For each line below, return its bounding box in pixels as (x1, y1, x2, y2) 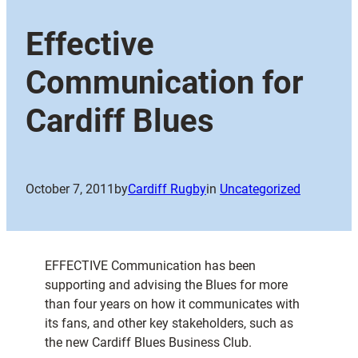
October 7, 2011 (26, 181, 114, 197)
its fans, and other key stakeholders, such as (45, 316, 293, 332)
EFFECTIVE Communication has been (45, 258, 256, 274)
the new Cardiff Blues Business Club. (45, 335, 252, 351)
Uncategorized (220, 181, 300, 197)
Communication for (26, 64, 304, 102)
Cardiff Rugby (128, 181, 206, 197)
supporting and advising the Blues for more (45, 277, 288, 293)
